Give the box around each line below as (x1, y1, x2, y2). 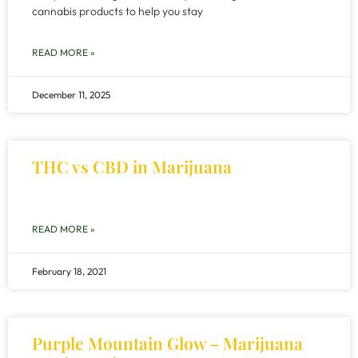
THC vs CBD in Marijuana (32, 155, 232, 177)
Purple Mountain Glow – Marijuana (32, 332, 303, 354)
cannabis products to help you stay (32, 4, 203, 18)
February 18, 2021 (32, 265, 106, 277)
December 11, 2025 (32, 89, 110, 101)
